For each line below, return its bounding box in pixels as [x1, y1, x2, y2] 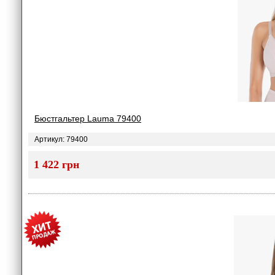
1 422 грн [34, 158, 79, 171]
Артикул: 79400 [34, 135, 88, 144]
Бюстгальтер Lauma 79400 [34, 114, 141, 123]
